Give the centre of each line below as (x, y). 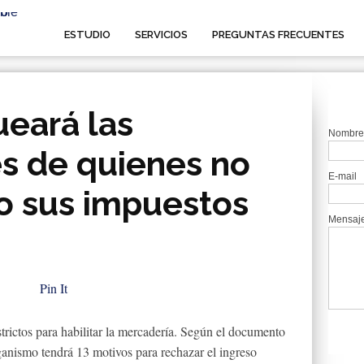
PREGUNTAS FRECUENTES (278, 35)
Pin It (54, 288)
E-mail (342, 176)
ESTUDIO (87, 35)
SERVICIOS (161, 35)
